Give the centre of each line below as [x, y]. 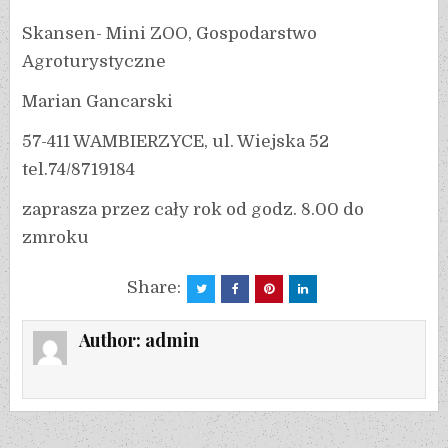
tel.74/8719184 [79, 170]
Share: [156, 288]
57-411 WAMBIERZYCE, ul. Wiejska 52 [176, 142]
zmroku [56, 238]
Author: [112, 340]
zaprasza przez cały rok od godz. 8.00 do [193, 210]
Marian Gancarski [98, 102]
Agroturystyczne [94, 62]
